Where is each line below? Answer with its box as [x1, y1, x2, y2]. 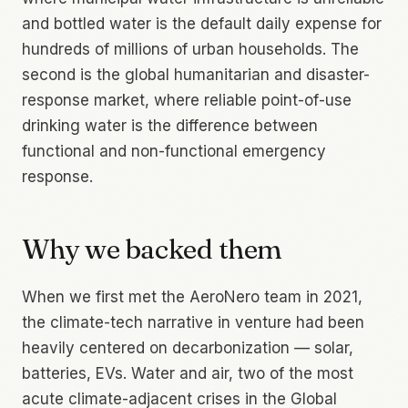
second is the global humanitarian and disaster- [22, 65, 370, 84]
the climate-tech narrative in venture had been [22, 312, 364, 331]
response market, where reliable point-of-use [22, 90, 352, 109]
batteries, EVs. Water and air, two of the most [22, 363, 353, 382]
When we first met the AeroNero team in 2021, [22, 287, 362, 306]
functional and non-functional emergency [22, 141, 326, 160]
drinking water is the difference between [22, 116, 318, 135]
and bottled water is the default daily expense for [22, 14, 382, 33]
